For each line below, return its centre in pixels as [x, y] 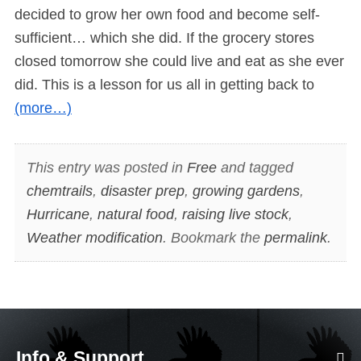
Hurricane [58, 214]
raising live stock [235, 214]
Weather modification [94, 237]
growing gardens [246, 191]
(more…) [43, 108]
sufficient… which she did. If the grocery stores [164, 38]
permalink [295, 237]
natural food [135, 214]
